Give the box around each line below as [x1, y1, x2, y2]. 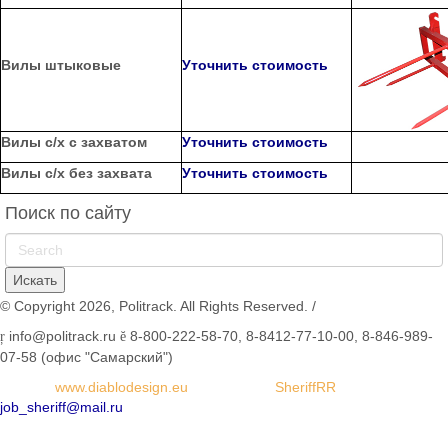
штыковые [41, 56, 121, 73]
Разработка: [192, 378, 271, 395]
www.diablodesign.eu [51, 378, 192, 395]
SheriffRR [271, 378, 336, 395]
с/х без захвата [41, 164, 152, 181]
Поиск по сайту [5, 202, 131, 223]
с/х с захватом [41, 133, 147, 150]
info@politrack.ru [5, 327, 120, 344]
